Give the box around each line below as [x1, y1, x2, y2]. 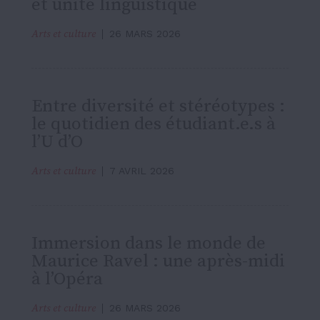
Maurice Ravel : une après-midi [31, 250, 285, 273]
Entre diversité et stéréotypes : [31, 95, 285, 118]
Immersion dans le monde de [31, 232, 266, 255]
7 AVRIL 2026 [109, 165, 174, 177]
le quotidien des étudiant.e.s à [31, 113, 276, 136]
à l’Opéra [31, 268, 103, 291]
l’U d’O [31, 131, 83, 154]
